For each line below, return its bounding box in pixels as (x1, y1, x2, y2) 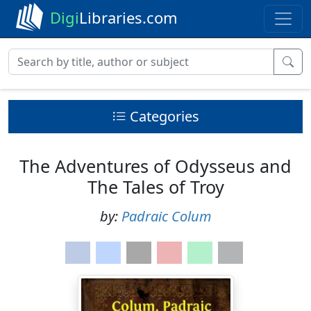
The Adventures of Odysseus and (19, 154, 292, 178)
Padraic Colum (121, 207, 212, 226)
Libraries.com (79, 7, 178, 28)
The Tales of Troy (87, 175, 224, 199)
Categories (129, 107, 199, 126)
